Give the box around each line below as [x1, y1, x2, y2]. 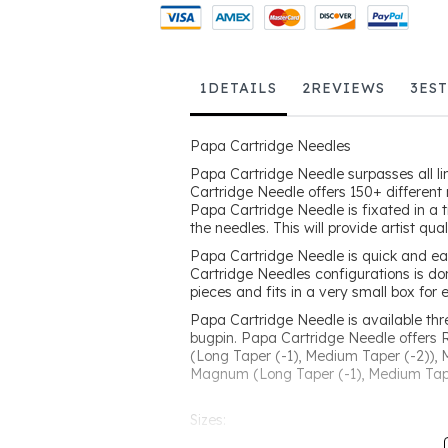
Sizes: [190, 410, 226, 429]
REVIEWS [311, 78, 385, 97]
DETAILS [208, 78, 277, 97]
